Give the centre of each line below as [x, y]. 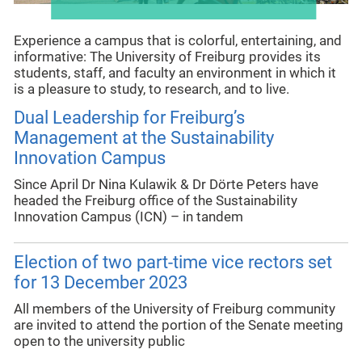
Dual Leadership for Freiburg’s [129, 118]
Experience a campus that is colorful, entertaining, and [178, 40]
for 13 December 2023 [101, 282]
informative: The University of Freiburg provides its [167, 57]
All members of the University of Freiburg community [175, 309]
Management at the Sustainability [144, 138]
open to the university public [99, 341]
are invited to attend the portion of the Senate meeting [179, 325]
